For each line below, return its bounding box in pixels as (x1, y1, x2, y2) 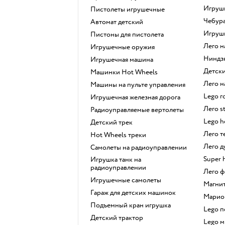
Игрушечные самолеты (95, 175, 161, 184)
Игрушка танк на (90, 155, 96, 164)
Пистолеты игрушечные (95, 5, 165, 14)
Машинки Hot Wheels (96, 67, 158, 76)
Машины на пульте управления (96, 80, 185, 89)
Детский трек (95, 118, 133, 127)
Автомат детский (95, 17, 143, 26)
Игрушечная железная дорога (95, 92, 180, 101)
